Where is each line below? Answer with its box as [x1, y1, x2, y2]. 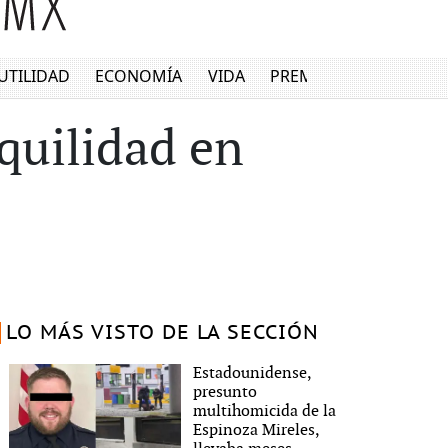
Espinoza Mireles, [193, 421, 320, 440]
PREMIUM [270, 65, 347, 88]
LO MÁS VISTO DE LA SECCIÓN [5, 322, 319, 344]
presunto [193, 383, 258, 402]
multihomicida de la [193, 402, 337, 421]
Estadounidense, [193, 364, 312, 383]
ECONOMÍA [95, 65, 183, 88]
